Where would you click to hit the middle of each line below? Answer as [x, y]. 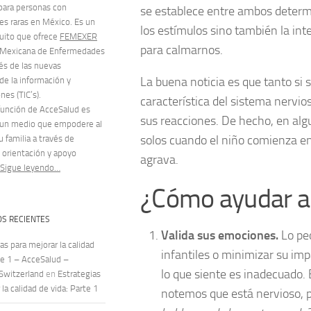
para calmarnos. [182, 50]
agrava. [159, 159]
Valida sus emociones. [220, 235]
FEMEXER [78, 37]
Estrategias [79, 274]
